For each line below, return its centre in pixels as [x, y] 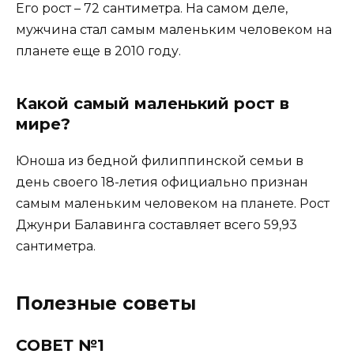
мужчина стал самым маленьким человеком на [174, 29]
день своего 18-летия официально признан [162, 182]
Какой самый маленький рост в [153, 103]
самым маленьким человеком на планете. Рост [173, 203]
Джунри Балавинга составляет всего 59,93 [156, 224]
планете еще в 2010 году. [98, 51]
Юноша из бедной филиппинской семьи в [160, 160]
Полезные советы [106, 303]
